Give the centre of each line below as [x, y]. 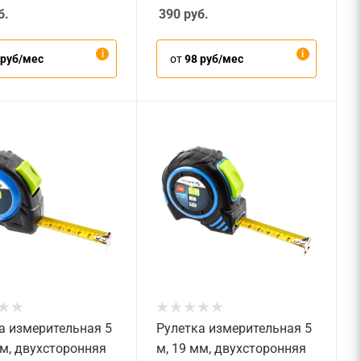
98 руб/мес [214, 58]
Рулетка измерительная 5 [234, 329]
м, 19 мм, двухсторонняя [231, 349]
